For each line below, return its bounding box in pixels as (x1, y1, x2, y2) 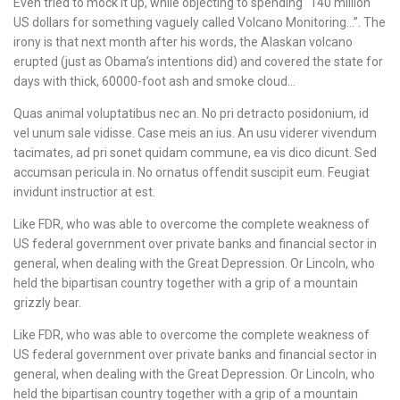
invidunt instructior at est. (13, 185, 155, 199)
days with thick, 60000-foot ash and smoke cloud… (13, 74, 296, 88)
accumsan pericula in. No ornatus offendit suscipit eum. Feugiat (13, 165, 370, 179)
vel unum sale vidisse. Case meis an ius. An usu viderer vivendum (13, 126, 377, 140)
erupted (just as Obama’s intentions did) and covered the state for (13, 54, 383, 69)
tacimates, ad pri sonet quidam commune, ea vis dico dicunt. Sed (13, 146, 377, 160)
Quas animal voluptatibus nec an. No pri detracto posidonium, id (13, 106, 369, 121)
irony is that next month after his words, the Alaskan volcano (13, 35, 353, 49)
